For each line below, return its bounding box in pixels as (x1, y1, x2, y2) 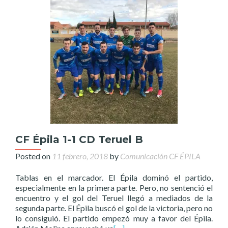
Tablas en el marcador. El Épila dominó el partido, (15, 173, 213, 182)
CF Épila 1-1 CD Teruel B (15, 133, 143, 146)
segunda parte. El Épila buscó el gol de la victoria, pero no (15, 203, 213, 213)
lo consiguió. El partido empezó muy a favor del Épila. (15, 213, 213, 223)
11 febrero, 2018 (52, 151, 108, 161)
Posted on (15, 151, 52, 161)
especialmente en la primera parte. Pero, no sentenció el (15, 183, 213, 192)
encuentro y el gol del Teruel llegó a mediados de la (15, 193, 213, 203)
